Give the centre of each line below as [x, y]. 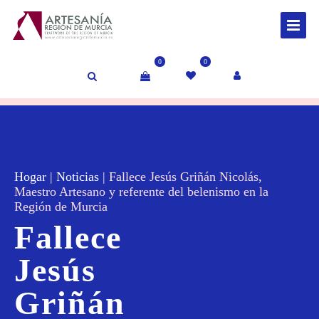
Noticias [78, 177]
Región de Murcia [61, 207]
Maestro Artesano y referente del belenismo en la [141, 192]
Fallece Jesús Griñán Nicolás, [185, 177]
